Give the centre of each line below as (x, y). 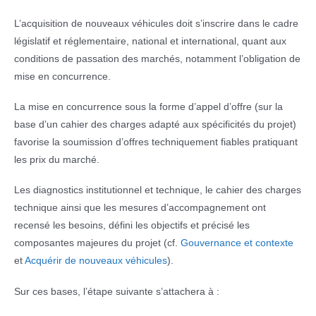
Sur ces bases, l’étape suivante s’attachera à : (117, 291)
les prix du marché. (57, 159)
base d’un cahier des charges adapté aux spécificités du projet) (155, 124)
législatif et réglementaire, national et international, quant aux (150, 41)
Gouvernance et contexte (237, 243)
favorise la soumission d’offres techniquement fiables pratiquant (156, 141)
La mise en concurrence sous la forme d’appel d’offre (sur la (148, 106)
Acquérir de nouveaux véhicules (96, 261)
